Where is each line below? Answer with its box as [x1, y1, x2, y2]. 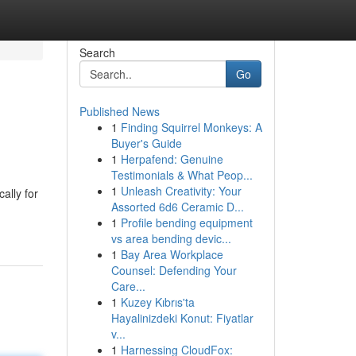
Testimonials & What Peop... [110, 167, 253, 183]
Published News [79, 103, 160, 119]
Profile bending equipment [120, 215, 253, 230]
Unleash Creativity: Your [120, 183, 242, 199]
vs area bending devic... [110, 230, 231, 246]
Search [79, 44, 115, 60]
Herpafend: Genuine [120, 151, 223, 167]
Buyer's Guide [110, 135, 182, 151]
